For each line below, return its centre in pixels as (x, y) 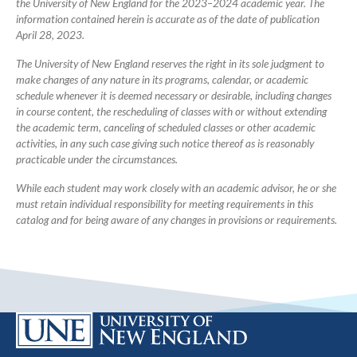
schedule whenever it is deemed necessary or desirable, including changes (174, 96)
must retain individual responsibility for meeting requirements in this (165, 204)
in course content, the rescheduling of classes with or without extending (171, 112)
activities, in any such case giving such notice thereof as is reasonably (165, 144)
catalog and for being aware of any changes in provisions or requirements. (177, 220)
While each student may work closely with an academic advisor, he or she (176, 188)
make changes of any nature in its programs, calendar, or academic (162, 80)
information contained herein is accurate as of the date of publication (168, 20)
